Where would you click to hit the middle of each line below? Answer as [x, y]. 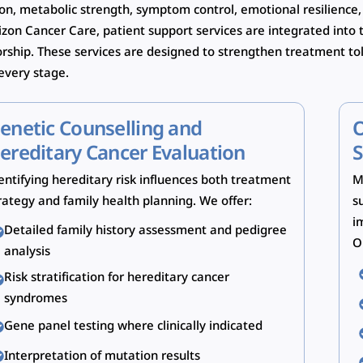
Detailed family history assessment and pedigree [146, 231]
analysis [28, 252]
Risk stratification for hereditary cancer [117, 278]
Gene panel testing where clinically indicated [134, 327]
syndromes [36, 299]
